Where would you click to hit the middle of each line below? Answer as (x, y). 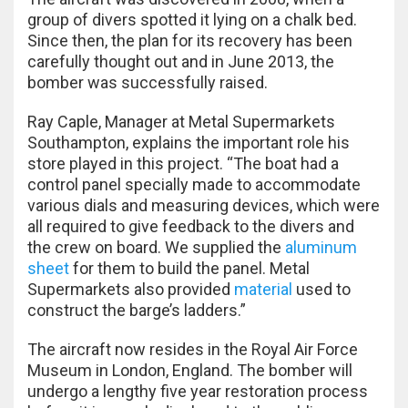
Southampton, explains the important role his (189, 142)
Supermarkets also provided (131, 289)
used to (321, 289)
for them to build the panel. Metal (189, 268)
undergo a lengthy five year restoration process (198, 391)
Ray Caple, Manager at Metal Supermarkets (181, 121)
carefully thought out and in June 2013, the (181, 61)
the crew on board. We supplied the (156, 247)
